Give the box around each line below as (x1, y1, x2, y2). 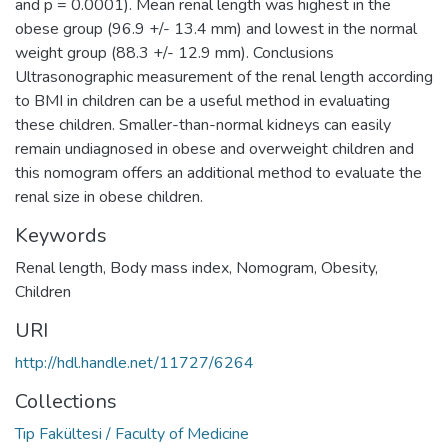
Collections (15, 387, 117, 415)
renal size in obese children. (15, 185, 203, 208)
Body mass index (110, 256, 229, 279)
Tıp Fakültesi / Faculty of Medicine (15, 422, 249, 445)
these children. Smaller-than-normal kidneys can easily (15, 113, 391, 136)
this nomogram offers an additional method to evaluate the (15, 161, 422, 184)
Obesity (321, 256, 375, 279)
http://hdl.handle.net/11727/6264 (15, 351, 254, 374)
